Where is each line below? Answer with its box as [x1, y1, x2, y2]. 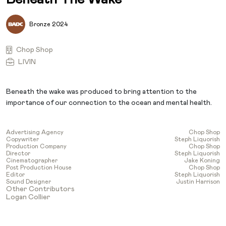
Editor [6, 171, 25, 178]
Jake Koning [184, 157, 220, 163]
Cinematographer [6, 157, 58, 163]
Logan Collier [6, 193, 50, 201]
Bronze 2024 [29, 21, 68, 27]
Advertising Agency [6, 129, 64, 135]
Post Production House [6, 164, 72, 171]
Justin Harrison [176, 178, 220, 185]
